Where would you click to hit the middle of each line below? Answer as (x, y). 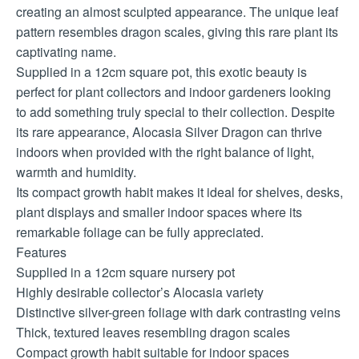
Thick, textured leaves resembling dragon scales (153, 333)
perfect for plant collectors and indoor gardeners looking (173, 92)
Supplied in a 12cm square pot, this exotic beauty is (161, 72)
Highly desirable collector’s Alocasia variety (140, 292)
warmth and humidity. (76, 172)
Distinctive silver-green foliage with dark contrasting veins (178, 313)
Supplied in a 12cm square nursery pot (125, 272)
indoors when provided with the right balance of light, (165, 152)
